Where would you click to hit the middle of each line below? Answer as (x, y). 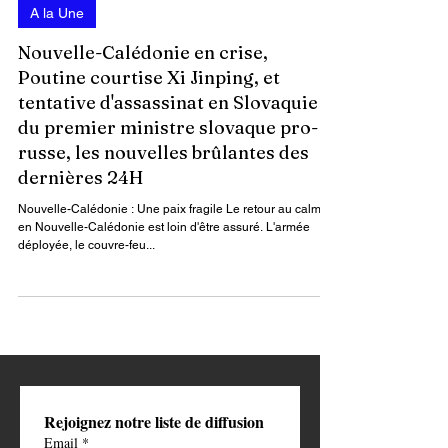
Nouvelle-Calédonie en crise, (143, 172)
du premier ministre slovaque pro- (168, 247)
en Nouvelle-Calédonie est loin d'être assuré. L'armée (164, 347)
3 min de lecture (147, 93)
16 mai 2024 (52, 93)
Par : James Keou (65, 77)
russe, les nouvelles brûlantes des (163, 272)
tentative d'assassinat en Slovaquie (168, 222)
